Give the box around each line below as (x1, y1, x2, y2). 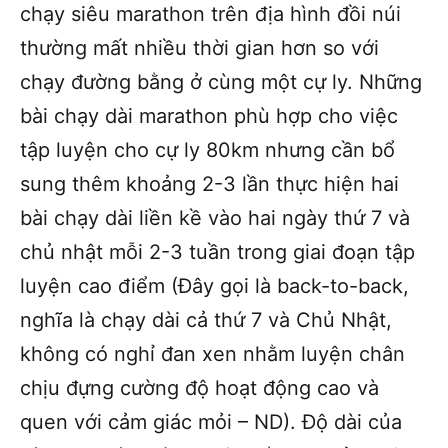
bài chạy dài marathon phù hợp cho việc (20, 103, 398, 128)
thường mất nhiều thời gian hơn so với (20, 35, 379, 60)
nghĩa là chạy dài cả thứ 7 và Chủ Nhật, (20, 307, 392, 332)
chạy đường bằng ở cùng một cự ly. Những (20, 69, 422, 94)
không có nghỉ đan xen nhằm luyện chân (20, 341, 405, 366)
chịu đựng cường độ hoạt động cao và (20, 375, 379, 400)
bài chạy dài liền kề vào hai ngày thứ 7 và (20, 205, 410, 230)
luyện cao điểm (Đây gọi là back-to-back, (20, 273, 409, 298)
